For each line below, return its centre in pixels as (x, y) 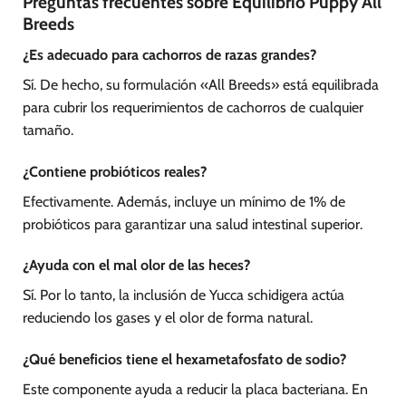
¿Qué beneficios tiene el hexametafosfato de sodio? (184, 360)
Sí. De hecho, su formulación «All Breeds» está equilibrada (201, 84)
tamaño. (48, 130)
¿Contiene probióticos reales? (115, 171)
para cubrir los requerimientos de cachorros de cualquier (193, 107)
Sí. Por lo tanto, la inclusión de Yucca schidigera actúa (184, 295)
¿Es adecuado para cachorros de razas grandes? (169, 54)
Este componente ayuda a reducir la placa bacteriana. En (195, 390)
